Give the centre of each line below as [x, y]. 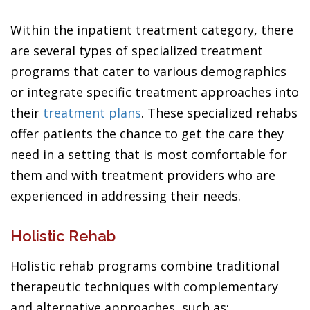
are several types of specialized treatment [137, 50]
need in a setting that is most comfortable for [149, 154]
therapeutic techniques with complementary [144, 286]
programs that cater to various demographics [148, 71]
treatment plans [92, 112]
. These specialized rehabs [219, 112]
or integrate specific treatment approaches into [155, 92]
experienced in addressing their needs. [126, 195]
